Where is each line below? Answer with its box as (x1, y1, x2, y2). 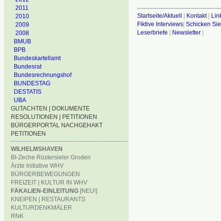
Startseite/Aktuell (137, 12, 182, 20)
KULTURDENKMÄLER (11, 204, 72, 211)
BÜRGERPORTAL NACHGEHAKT (11, 122, 103, 129)
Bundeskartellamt (14, 55, 61, 62)
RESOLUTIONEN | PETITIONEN (11, 113, 97, 120)
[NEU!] (78, 187, 97, 194)
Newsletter (172, 29, 201, 37)
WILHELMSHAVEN (11, 146, 63, 152)
